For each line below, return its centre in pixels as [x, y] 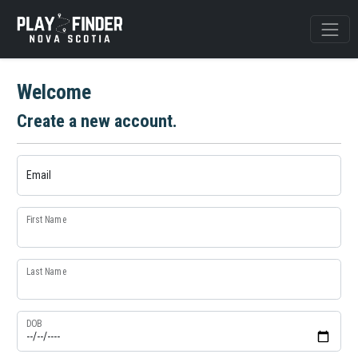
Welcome [54, 92]
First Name [46, 219]
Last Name [46, 271]
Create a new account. [97, 121]
